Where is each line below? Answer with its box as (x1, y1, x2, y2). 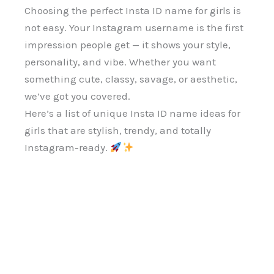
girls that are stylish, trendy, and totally (24, 124, 211, 136)
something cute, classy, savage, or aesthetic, (24, 72, 237, 85)
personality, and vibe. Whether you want (24, 55, 216, 68)
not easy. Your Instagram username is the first (24, 21, 243, 34)
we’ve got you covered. (24, 89, 130, 102)
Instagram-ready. (24, 141, 110, 154)
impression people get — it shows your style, (24, 38, 231, 51)
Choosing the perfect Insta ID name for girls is (24, 4, 241, 17)
